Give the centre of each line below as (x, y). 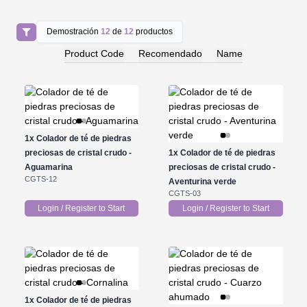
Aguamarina (48, 167)
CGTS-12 (40, 179)
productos (153, 32)
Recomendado (170, 54)
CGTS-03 (185, 193)
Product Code (94, 54)
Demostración (74, 32)
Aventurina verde (202, 181)
